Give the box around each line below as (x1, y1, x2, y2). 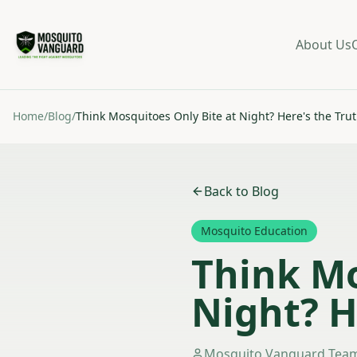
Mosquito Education (201, 223, 308, 238)
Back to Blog (204, 182, 279, 200)
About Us (295, 36, 351, 53)
